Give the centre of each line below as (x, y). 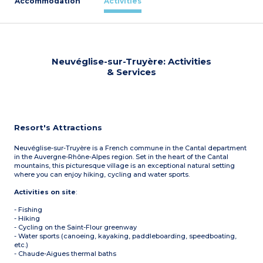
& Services (131, 72)
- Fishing (28, 210)
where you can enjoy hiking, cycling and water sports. (102, 174)
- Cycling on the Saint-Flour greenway (76, 227)
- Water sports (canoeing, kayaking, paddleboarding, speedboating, (126, 236)
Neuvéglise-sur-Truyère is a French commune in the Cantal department (131, 148)
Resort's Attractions (58, 127)
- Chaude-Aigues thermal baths (65, 254)
